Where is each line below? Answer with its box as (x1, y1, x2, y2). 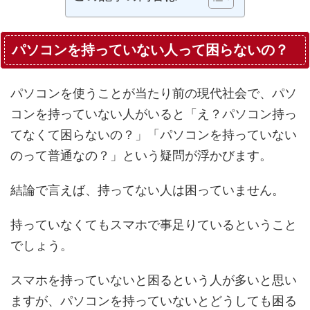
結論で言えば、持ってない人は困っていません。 (10, 183, 284, 198)
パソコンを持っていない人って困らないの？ (12, 42, 289, 59)
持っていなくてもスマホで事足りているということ (10, 217, 297, 232)
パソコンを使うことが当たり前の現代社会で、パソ (10, 86, 297, 101)
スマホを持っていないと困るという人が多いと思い (10, 273, 297, 288)
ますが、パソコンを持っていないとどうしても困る (10, 293, 297, 309)
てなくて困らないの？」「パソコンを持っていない (10, 127, 297, 143)
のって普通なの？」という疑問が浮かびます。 (10, 148, 272, 163)
